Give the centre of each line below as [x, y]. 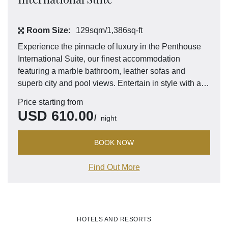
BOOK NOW [114, 143]
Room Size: [49, 31]
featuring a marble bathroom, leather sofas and [102, 71]
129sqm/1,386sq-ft [109, 31]
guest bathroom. [47, 108]
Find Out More [114, 167]
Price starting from [50, 102]
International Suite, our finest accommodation [99, 59]
